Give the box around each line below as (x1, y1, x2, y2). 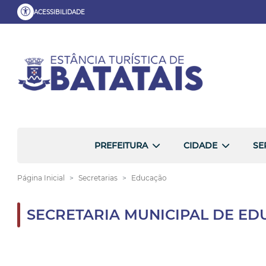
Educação (131, 173, 167, 182)
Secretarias (78, 173, 118, 182)
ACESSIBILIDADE (34, 8, 85, 16)
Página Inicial (17, 173, 65, 182)
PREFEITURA (94, 140, 148, 151)
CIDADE (183, 140, 217, 151)
